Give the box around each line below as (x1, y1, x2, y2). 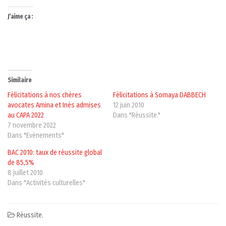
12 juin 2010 (113, 100, 144, 109)
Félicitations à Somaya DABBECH (113, 90, 206, 99)
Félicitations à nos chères (8, 90, 82, 99)
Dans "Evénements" (8, 131, 64, 140)
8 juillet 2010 (8, 168, 43, 177)
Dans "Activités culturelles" (8, 178, 85, 187)
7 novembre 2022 (8, 121, 56, 130)
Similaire (8, 76, 32, 84)
